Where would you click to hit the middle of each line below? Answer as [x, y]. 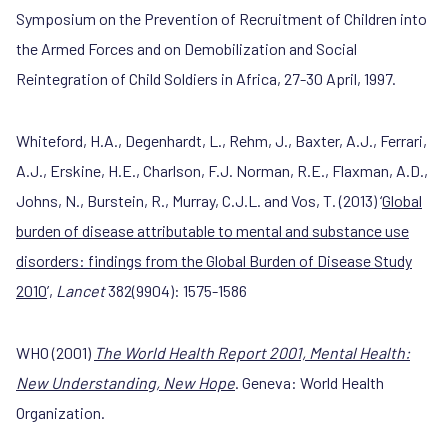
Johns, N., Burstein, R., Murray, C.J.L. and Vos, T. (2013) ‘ [199, 200]
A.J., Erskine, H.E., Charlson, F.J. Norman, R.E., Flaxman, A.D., [222, 170]
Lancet [80, 290]
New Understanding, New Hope [125, 382]
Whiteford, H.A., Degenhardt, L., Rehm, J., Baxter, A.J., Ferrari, [221, 140]
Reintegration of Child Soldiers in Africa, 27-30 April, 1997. [206, 78]
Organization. [60, 412]
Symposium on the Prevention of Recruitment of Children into [221, 18]
